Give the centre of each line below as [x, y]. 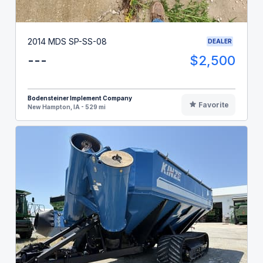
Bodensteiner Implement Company [80, 98]
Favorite [213, 105]
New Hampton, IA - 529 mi [67, 107]
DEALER [220, 41]
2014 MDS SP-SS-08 [67, 41]
